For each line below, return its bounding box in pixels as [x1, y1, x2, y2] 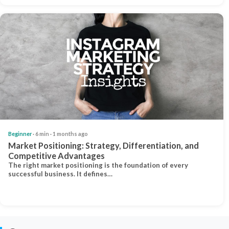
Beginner [8, 130, 32, 137]
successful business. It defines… [8, 169, 112, 178]
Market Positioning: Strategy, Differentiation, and [8, 140, 199, 150]
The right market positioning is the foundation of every [8, 161, 188, 169]
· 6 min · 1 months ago [32, 130, 88, 137]
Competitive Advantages [8, 150, 105, 161]
